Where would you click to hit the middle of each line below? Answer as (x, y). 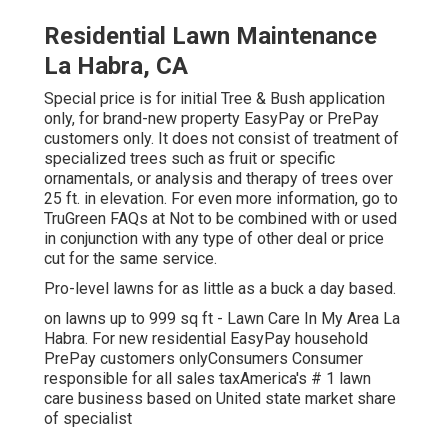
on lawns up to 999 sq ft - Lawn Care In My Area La (222, 319)
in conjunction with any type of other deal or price (214, 239)
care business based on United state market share (220, 399)
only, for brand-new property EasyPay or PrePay (211, 119)
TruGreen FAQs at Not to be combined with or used (220, 219)
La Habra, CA (116, 66)
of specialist (88, 419)
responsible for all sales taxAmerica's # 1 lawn (207, 379)
